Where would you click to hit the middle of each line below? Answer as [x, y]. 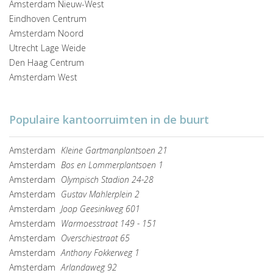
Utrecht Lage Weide [48, 48]
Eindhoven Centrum [48, 19]
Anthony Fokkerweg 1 [100, 253]
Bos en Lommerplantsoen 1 [112, 165]
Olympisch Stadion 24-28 [107, 180]
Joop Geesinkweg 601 [101, 209]
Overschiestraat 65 [95, 238]
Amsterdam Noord [46, 34]
